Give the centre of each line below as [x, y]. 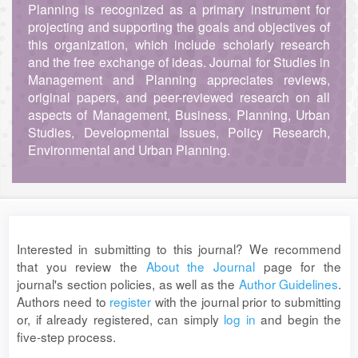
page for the [298, 266]
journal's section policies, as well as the [128, 284]
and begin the [298, 319]
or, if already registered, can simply [120, 319]
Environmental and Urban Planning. [129, 150]
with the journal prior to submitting [247, 301]
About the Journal [201, 266]
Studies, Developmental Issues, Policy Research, [179, 132]
